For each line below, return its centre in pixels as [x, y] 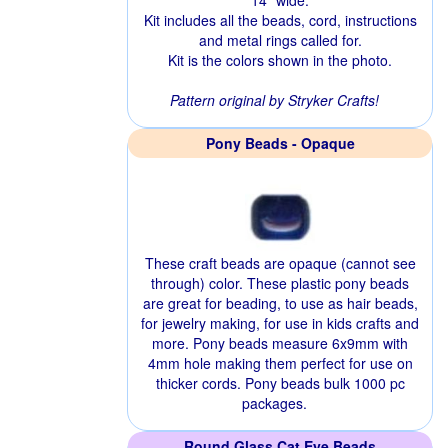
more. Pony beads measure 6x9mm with [280, 343]
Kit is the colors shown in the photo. [280, 60]
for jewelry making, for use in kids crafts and [280, 323]
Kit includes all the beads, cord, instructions [280, 20]
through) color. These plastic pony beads [280, 283]
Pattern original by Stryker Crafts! [274, 100]
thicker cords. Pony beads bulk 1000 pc [280, 383]
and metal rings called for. [280, 40]
